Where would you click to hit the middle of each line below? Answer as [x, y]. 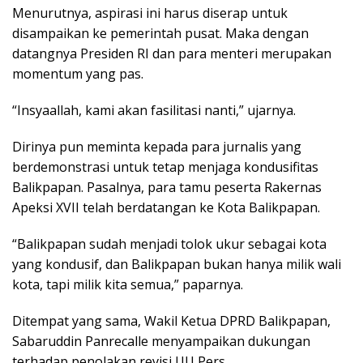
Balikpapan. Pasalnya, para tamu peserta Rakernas [167, 187]
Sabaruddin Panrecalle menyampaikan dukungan [161, 341]
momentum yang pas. [78, 73]
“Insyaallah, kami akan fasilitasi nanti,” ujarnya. [154, 110]
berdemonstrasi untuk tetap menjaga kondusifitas [165, 167]
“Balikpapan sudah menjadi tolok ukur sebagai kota [169, 243]
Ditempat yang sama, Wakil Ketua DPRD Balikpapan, [171, 320]
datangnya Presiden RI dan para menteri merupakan [172, 53]
